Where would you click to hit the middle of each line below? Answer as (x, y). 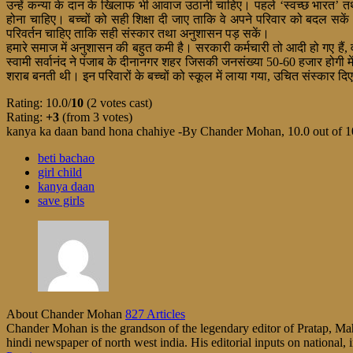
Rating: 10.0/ (39, 102)
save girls (61, 200)
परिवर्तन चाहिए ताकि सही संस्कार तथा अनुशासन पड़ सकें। (138, 33)
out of (327, 131)
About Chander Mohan (66, 314)
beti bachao (66, 158)
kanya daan (66, 186)
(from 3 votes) (96, 117)
